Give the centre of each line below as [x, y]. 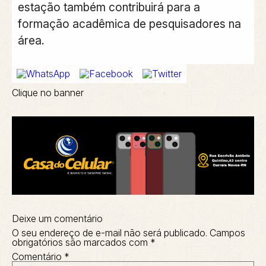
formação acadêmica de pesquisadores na [129, 24]
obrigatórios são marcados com [81, 243]
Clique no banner [48, 93]
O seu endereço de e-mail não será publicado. [110, 233]
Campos [227, 233]
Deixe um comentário [57, 219]
